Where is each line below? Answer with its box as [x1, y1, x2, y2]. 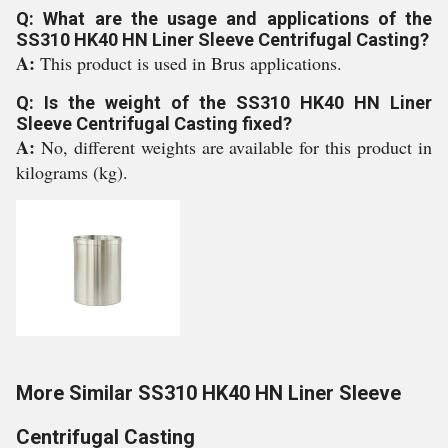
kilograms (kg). [16, 160, 128, 184]
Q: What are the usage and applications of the [16, 8, 432, 29]
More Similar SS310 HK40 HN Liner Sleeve [16, 381, 401, 405]
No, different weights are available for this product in [40, 135, 433, 159]
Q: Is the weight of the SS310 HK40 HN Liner [16, 92, 432, 113]
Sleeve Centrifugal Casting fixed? [16, 113, 292, 134]
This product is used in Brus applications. [40, 51, 342, 75]
